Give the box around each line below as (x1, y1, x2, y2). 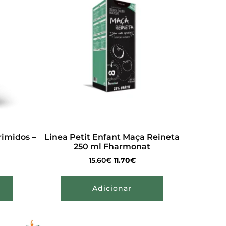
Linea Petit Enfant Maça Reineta (44, 132, 180, 142)
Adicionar (92, 184, 132, 193)
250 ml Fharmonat (74, 141, 151, 151)
